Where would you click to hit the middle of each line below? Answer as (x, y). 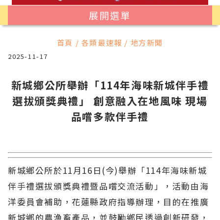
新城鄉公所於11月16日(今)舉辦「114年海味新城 (108, 170)
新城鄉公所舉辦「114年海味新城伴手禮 (110, 85)
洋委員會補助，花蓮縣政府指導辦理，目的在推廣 (109, 201)
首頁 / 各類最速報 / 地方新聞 (110, 42)
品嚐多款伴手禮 (110, 116)
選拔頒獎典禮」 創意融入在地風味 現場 (110, 101)
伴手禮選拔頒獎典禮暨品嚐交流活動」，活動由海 (109, 186)
